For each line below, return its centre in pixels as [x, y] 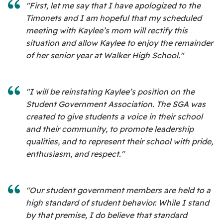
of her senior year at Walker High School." [105, 56]
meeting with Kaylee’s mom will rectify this [107, 31]
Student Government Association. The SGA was [116, 104]
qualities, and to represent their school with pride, [119, 142]
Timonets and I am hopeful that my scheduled [114, 18]
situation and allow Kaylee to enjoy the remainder [119, 43]
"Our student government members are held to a [118, 190]
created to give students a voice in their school [114, 117]
